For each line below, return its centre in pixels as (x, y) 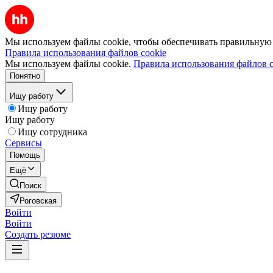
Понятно (25, 76)
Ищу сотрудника (52, 132)
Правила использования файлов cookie (86, 53)
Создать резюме (38, 234)
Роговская (38, 201)
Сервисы (23, 143)
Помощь (25, 155)
